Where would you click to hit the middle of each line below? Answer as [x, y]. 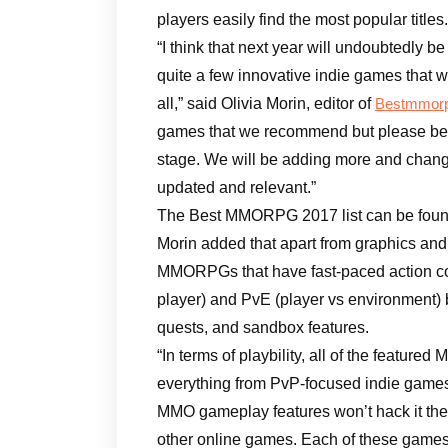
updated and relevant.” [236, 187]
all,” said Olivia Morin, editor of [266, 103]
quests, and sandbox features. [263, 327]
